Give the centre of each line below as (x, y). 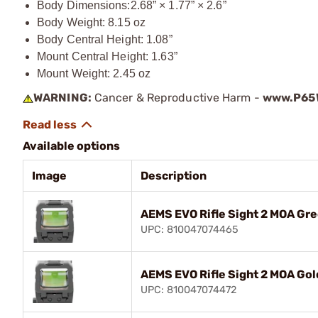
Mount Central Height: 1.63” (107, 56)
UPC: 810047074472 (188, 290)
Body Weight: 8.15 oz (91, 22)
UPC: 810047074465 (190, 229)
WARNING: (62, 97)
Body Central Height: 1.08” (105, 39)
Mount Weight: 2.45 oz (94, 73)
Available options (71, 146)
